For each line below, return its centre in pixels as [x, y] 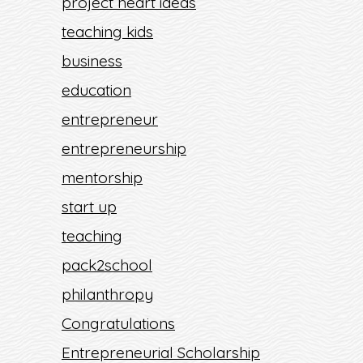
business [92, 61]
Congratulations [118, 323]
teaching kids [107, 32]
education [96, 90]
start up [89, 207]
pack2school [107, 265]
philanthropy [107, 294]
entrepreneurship [124, 148]
